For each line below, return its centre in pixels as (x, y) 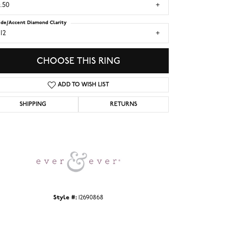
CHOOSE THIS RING (78, 61)
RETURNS (123, 105)
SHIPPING (33, 105)
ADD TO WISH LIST (84, 85)
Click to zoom (129, 117)
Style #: (65, 198)
